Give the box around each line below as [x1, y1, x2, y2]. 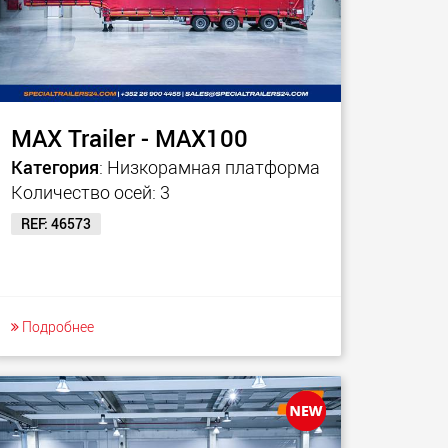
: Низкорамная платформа [99, 155, 320, 179]
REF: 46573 [21, 214, 91, 233]
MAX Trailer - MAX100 [11, 122, 248, 154]
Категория [11, 155, 99, 179]
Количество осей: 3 [11, 180, 170, 204]
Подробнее [19, 317, 94, 336]
